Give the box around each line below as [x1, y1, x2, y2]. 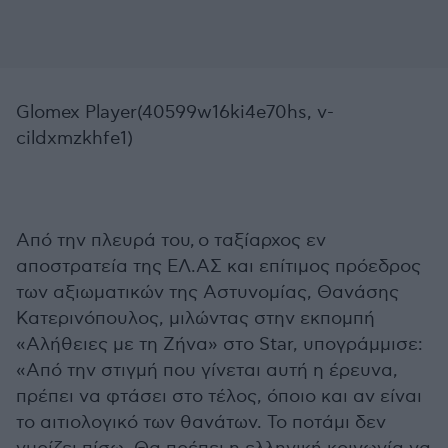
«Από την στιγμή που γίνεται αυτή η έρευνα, [16, 360, 398, 381]
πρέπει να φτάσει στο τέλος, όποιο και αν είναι [16, 386, 422, 407]
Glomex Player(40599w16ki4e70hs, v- [16, 102, 334, 123]
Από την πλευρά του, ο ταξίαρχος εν [16, 230, 326, 251]
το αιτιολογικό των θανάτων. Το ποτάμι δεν [16, 412, 386, 433]
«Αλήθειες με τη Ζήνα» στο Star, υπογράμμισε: [16, 334, 423, 355]
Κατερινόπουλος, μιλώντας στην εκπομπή [16, 308, 375, 329]
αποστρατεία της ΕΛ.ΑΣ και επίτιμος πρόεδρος [16, 256, 421, 277]
